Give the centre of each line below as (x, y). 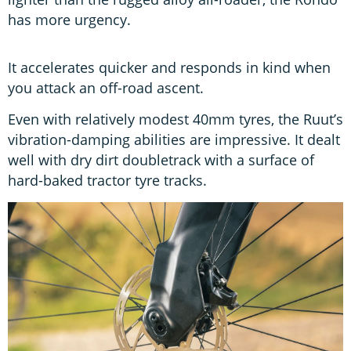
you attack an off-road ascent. (106, 87)
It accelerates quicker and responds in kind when (169, 67)
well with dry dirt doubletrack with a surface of (161, 160)
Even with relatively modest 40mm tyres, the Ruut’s (175, 119)
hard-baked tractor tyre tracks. (107, 181)
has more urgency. (69, 20)
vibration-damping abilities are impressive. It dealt (174, 140)
